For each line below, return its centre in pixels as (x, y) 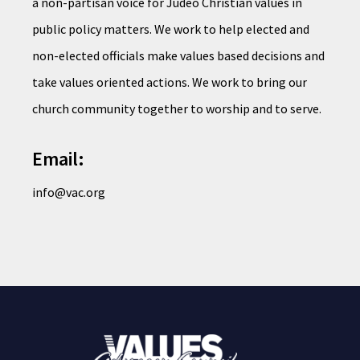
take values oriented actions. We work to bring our (170, 82)
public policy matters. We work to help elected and (171, 29)
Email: (58, 159)
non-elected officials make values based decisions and (178, 55)
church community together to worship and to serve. (177, 108)
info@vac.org (69, 192)
